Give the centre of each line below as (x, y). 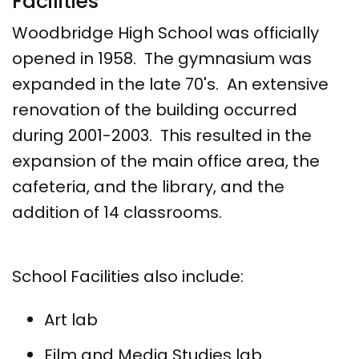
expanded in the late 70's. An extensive (170, 84)
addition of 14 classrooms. (119, 212)
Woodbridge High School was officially (165, 32)
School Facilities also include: (128, 276)
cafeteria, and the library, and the (148, 186)
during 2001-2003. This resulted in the (162, 135)
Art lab (71, 319)
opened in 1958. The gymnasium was (162, 58)
